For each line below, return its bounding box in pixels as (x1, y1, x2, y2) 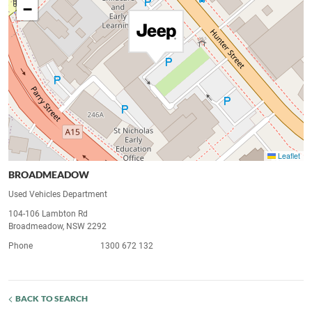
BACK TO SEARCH (15, 293, 88, 304)
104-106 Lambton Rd (8, 209, 88, 219)
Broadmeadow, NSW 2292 (8, 221, 107, 232)
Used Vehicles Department (8, 189, 107, 200)
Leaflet (276, 150, 300, 162)
